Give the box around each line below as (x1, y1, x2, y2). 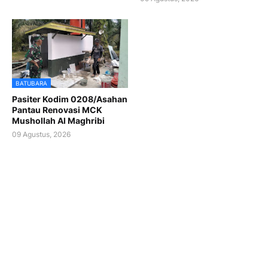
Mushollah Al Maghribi (12, 115, 105, 126)
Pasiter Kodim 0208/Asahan (12, 94, 127, 105)
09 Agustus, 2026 (12, 130, 71, 139)
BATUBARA (16, 80, 47, 87)
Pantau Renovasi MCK (12, 105, 102, 115)
